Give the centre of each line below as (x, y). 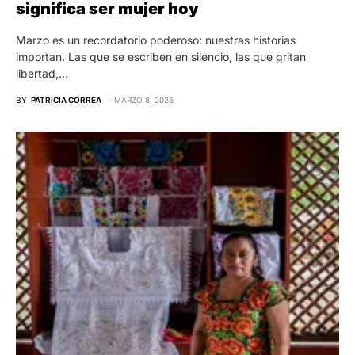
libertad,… (42, 73)
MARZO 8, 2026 (144, 99)
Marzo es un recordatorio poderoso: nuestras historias (156, 40)
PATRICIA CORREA (66, 99)
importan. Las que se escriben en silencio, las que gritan (161, 56)
